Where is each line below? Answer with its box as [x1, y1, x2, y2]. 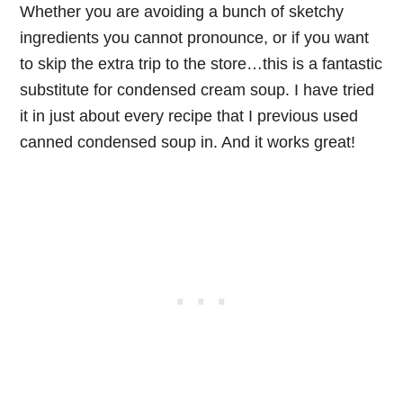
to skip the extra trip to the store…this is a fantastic [20, 55, 383, 74]
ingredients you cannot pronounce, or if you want [20, 29, 370, 48]
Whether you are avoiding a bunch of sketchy [20, 3, 345, 22]
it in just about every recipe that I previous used [20, 107, 359, 126]
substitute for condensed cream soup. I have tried [20, 81, 375, 100]
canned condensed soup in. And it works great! [20, 133, 356, 152]
